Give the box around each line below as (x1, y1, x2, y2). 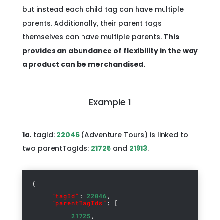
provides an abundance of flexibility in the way (22, 46, 198, 55)
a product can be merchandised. (22, 59, 145, 69)
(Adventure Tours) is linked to (81, 130, 188, 139)
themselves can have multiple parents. (22, 32, 164, 42)
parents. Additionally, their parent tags (22, 18, 162, 28)
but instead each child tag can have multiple (22, 4, 184, 14)
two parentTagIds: (22, 143, 91, 153)
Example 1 (88, 96, 131, 108)
